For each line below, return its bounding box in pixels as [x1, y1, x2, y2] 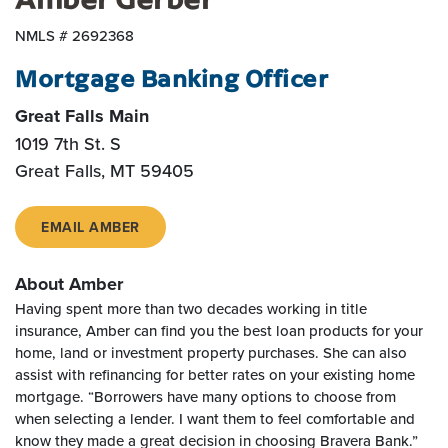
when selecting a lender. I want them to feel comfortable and [15, 408, 415, 429]
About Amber [15, 271, 123, 297]
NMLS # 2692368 [15, 25, 134, 46]
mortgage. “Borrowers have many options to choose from [15, 386, 396, 407]
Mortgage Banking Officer [15, 62, 328, 93]
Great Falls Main [15, 103, 149, 129]
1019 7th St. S [15, 131, 121, 156]
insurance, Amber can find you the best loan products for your [15, 320, 423, 341]
